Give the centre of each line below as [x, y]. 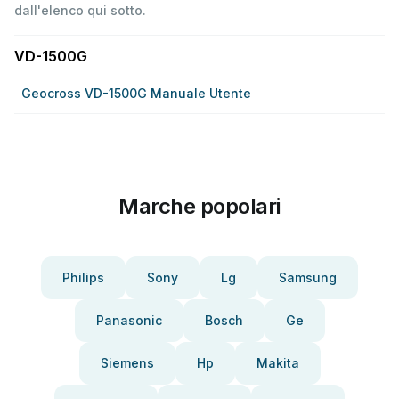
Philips [83, 277]
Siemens [127, 363]
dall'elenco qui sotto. [80, 10]
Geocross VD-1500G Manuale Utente [136, 93]
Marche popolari [199, 206]
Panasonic [129, 320]
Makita [277, 363]
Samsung [308, 277]
